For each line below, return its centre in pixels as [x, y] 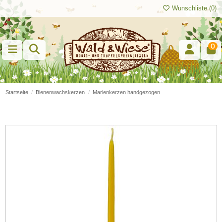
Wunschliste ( [191, 8]
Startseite [17, 92]
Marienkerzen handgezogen [126, 92]
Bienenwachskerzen [60, 92]
